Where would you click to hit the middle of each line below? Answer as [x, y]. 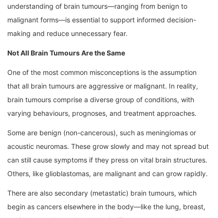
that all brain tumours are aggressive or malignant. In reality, [103, 86]
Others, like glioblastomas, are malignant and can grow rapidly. [108, 174]
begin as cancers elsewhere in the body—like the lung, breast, [106, 207]
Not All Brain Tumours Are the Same [66, 53]
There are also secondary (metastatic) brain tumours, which [102, 193]
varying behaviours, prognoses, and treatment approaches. [102, 113]
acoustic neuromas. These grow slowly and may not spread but [108, 146]
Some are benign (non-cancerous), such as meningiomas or [102, 133]
